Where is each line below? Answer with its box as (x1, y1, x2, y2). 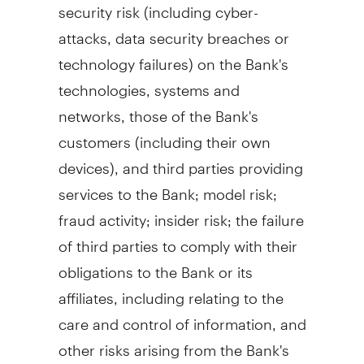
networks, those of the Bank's (58, 93, 258, 125)
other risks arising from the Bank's (58, 327, 289, 359)
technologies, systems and (58, 67, 240, 99)
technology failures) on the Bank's (58, 41, 288, 73)
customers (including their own (58, 119, 271, 151)
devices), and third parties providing (58, 145, 303, 177)
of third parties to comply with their (58, 223, 297, 255)
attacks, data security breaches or (58, 15, 289, 47)
